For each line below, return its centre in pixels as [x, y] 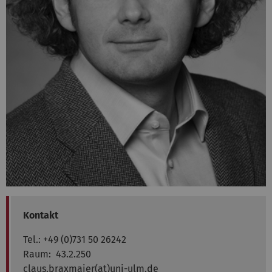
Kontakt [41, 216]
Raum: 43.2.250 [57, 254]
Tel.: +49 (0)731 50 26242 [75, 240]
